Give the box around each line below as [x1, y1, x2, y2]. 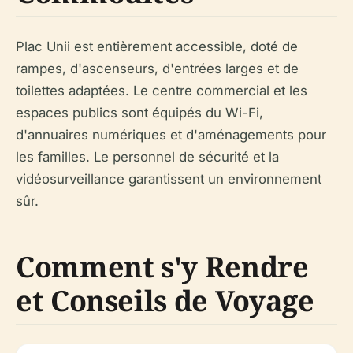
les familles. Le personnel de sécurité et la [16, 149, 279, 165]
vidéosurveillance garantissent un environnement [16, 171, 321, 188]
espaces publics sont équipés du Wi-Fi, [16, 105, 263, 121]
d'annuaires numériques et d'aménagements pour [16, 127, 326, 143]
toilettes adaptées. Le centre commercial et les [16, 83, 307, 99]
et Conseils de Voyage [16, 281, 314, 321]
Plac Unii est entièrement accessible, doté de [16, 39, 298, 55]
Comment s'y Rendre [16, 247, 309, 287]
